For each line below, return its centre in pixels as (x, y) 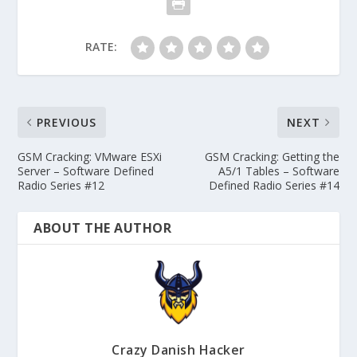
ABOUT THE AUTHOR (103, 228)
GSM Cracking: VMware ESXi (90, 156)
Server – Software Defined (86, 171)
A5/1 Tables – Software (279, 171)
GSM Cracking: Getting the (272, 156)
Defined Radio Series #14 (274, 185)
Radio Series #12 (61, 185)
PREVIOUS (67, 122)
